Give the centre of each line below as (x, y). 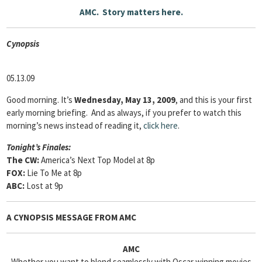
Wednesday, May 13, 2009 (125, 100)
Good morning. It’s (40, 100)
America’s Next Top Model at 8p (98, 160)
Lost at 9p (44, 186)
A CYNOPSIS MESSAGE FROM (62, 217)
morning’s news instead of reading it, (75, 125)
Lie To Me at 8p (54, 173)
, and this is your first (214, 100)
